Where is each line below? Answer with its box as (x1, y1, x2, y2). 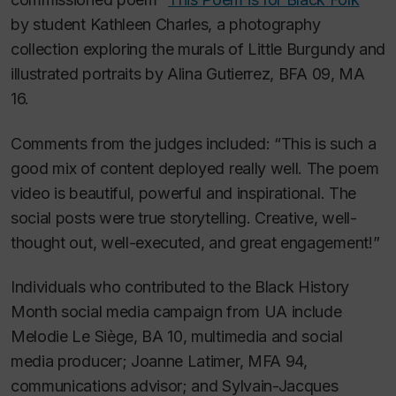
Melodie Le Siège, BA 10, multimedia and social (11, 327, 343, 346)
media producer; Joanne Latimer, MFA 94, (11, 352, 308, 370)
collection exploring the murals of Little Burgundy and (11, 40, 385, 58)
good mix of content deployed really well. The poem (11, 158, 379, 178)
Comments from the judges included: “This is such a (11, 133, 377, 153)
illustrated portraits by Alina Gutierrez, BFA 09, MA (11, 65, 365, 83)
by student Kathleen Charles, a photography (11, 15, 321, 34)
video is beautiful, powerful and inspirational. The (11, 183, 356, 202)
